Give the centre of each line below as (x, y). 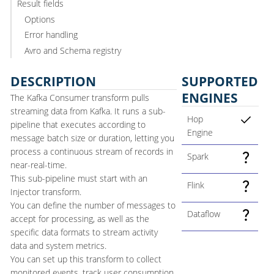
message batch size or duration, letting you (92, 138)
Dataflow (203, 213)
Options (40, 19)
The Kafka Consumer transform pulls (80, 97)
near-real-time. (39, 165)
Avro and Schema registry (73, 50)
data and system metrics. (58, 245)
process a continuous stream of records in (92, 151)
